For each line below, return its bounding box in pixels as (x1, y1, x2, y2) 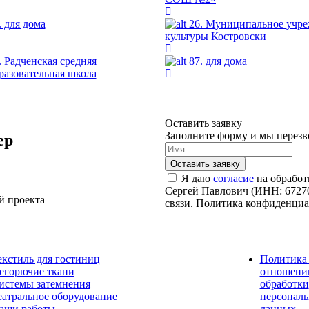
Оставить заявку (165, 117, 242, 129)
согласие (213, 172, 254, 184)
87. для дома (189, 54, 247, 67)
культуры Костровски (165, 30, 266, 42)
